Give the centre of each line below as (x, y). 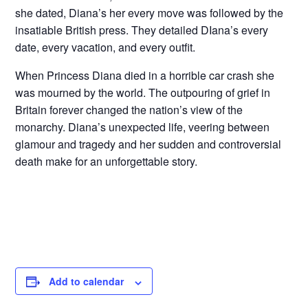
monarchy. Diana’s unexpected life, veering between (143, 127)
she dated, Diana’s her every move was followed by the (150, 13)
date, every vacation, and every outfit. (106, 47)
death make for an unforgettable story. (107, 162)
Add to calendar (87, 282)
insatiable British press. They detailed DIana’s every (142, 30)
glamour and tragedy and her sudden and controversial (148, 144)
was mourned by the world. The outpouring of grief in (143, 93)
